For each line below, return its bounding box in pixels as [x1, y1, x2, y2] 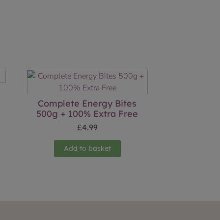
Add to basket [63, 144, 111, 153]
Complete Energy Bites [38, 98, 137, 110]
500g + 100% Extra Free [36, 108, 138, 120]
